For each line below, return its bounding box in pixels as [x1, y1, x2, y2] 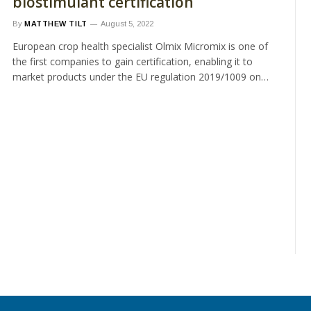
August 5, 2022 [100, 19, 153, 28]
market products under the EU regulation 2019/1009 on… [12, 70, 269, 83]
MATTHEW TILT [24, 19, 87, 28]
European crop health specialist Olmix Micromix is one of [12, 40, 268, 53]
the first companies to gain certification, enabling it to [12, 55, 253, 68]
